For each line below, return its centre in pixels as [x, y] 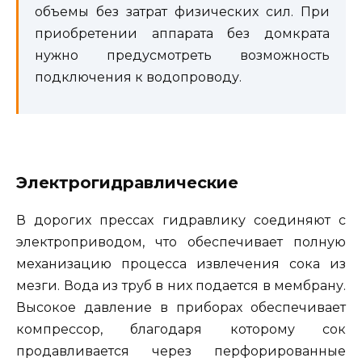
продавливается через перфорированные [181, 351]
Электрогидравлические [127, 182]
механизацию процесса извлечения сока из [181, 263]
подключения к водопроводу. [138, 77]
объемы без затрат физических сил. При [182, 11]
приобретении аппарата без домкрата [182, 33]
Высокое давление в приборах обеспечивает [181, 307]
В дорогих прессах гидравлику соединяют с [181, 220]
